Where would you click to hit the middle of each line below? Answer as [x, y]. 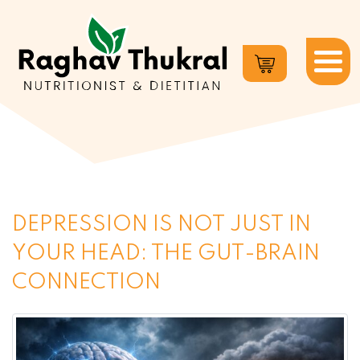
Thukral [35, 143]
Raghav [35, 121]
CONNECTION [86, 282]
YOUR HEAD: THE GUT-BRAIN [166, 254]
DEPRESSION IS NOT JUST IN [162, 225]
